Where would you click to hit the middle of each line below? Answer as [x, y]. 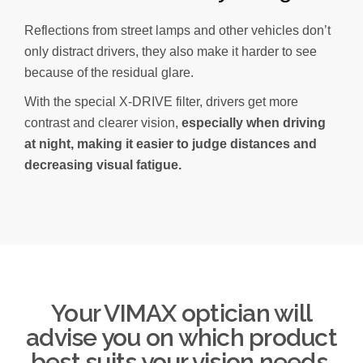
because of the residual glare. [109, 73]
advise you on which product [181, 338]
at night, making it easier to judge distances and [171, 144]
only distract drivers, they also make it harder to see [171, 52]
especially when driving [252, 123]
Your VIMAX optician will [181, 314]
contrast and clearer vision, [101, 123]
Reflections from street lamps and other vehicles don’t [177, 31]
